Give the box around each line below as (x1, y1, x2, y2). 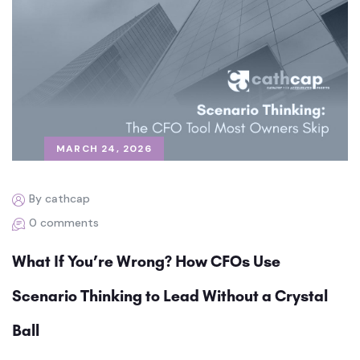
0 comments (29, 215, 99, 231)
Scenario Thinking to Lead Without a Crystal (12, 286, 328, 306)
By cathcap (29, 191, 90, 207)
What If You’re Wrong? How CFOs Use (12, 252, 280, 272)
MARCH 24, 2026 (56, 142, 152, 156)
